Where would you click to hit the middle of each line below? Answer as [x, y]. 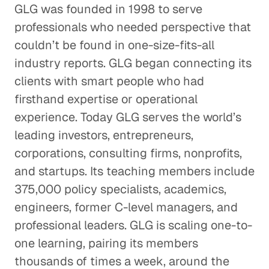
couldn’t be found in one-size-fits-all [114, 45]
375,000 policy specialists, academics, [120, 189]
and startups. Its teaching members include [134, 171]
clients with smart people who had [109, 81]
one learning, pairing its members [106, 243]
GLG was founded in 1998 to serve [108, 9]
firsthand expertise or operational [106, 99]
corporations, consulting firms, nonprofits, [128, 153]
